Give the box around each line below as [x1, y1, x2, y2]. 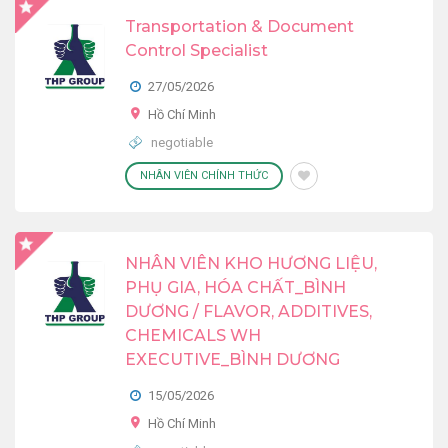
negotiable [148, 135, 213, 150]
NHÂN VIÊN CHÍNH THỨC [140, 169, 268, 182]
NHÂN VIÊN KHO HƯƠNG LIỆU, [125, 254, 377, 273]
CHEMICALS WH [125, 326, 261, 345]
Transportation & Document [125, 17, 354, 36]
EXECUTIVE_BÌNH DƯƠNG [125, 350, 340, 369]
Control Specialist [125, 41, 268, 60]
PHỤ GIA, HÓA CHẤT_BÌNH [125, 278, 346, 297]
